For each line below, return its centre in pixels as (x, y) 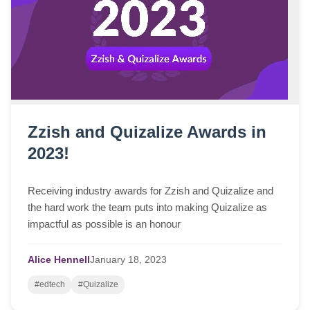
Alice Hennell (59, 260)
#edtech (49, 284)
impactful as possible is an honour (104, 224)
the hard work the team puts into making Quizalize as (147, 207)
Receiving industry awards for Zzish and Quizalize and (151, 191)
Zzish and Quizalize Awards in (147, 131)
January (108, 260)
